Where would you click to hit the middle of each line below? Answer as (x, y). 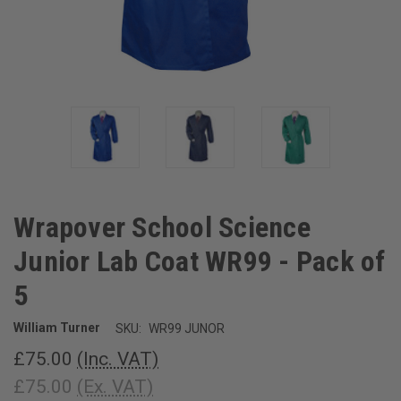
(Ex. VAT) (115, 386)
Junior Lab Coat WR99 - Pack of (200, 261)
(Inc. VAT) (118, 358)
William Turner (57, 328)
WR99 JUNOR (186, 328)
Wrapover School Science (162, 227)
